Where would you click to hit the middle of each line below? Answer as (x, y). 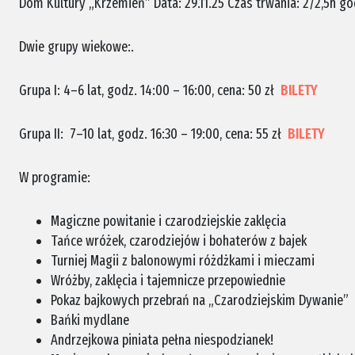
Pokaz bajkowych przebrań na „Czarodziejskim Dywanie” (200, 300)
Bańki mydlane (90, 320)
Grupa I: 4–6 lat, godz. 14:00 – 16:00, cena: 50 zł (150, 90)
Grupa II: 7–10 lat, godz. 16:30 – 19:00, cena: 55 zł (153, 134)
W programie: (55, 177)
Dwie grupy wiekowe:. (76, 47)
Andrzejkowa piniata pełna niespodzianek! (162, 340)
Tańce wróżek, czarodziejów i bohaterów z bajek (179, 241)
